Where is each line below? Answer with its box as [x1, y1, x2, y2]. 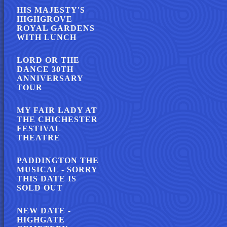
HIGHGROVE [17, 15, 72, 23]
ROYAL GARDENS [17, 24, 95, 32]
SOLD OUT [17, 183, 63, 192]
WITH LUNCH [17, 33, 77, 42]
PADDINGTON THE [17, 156, 99, 165]
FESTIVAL [17, 124, 61, 133]
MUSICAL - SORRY [17, 165, 97, 174]
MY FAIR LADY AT [17, 106, 97, 115]
